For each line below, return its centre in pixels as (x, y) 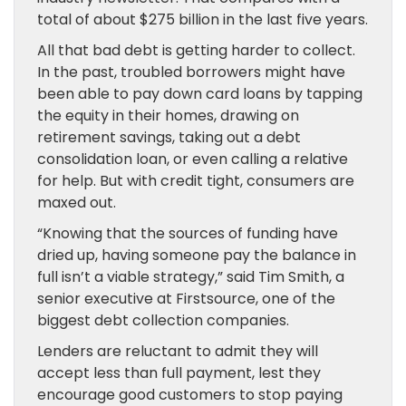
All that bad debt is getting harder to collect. (196, 50)
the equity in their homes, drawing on (168, 116)
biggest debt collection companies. (163, 320)
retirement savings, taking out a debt (169, 137)
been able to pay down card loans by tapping (200, 94)
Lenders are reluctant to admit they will (178, 351)
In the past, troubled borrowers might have (191, 72)
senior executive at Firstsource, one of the (186, 299)
